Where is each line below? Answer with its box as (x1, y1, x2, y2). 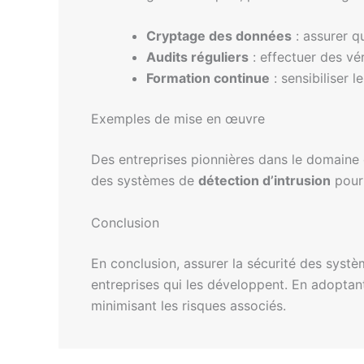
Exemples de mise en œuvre (91, 110, 265, 128)
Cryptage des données (146, 28, 292, 45)
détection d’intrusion (198, 172, 331, 189)
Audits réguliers (146, 49, 249, 66)
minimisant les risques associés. (91, 297, 286, 314)
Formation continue (146, 70, 270, 87)
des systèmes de (91, 172, 198, 189)
